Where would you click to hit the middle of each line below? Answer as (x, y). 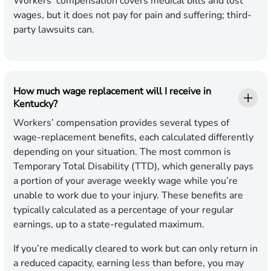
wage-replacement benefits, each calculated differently (133, 138)
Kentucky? (35, 104)
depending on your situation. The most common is (122, 152)
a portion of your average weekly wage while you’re (126, 181)
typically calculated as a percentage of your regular (123, 210)
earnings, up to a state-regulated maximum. (109, 225)
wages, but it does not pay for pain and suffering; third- (132, 15)
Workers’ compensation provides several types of (121, 123)
